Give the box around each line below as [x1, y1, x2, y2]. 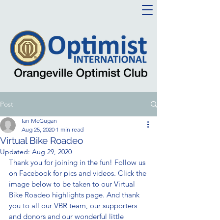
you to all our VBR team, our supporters [9, 201, 139, 210]
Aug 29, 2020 [32, 147, 72, 156]
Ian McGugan [22, 117, 57, 124]
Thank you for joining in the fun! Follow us [9, 158, 147, 167]
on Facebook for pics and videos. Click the [9, 168, 148, 178]
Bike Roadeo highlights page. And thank [9, 190, 141, 199]
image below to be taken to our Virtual [9, 179, 137, 189]
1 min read [56, 126, 83, 133]
